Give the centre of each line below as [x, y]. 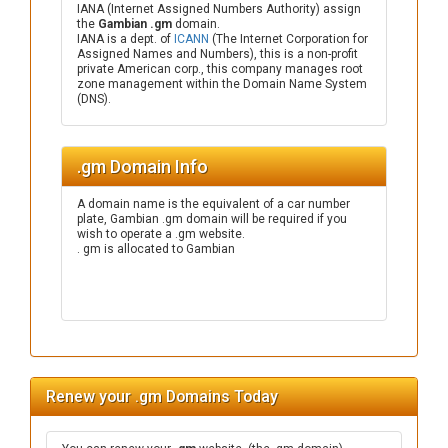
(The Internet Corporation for [288, 39]
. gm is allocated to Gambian [156, 249]
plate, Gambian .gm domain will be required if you [212, 219]
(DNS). [94, 99]
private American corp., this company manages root [220, 69]
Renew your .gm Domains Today [162, 396]
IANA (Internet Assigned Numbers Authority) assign [219, 9]
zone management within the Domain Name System [222, 84]
